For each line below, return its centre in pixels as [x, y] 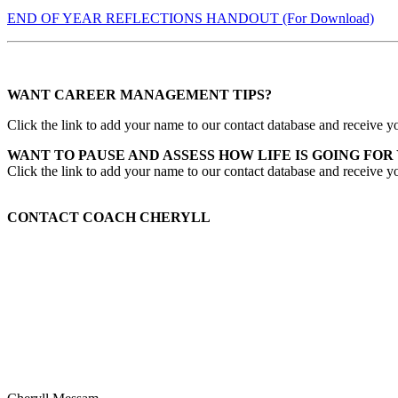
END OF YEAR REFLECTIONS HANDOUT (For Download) [191, 18]
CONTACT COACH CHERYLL [109, 217]
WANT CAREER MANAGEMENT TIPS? [139, 94]
